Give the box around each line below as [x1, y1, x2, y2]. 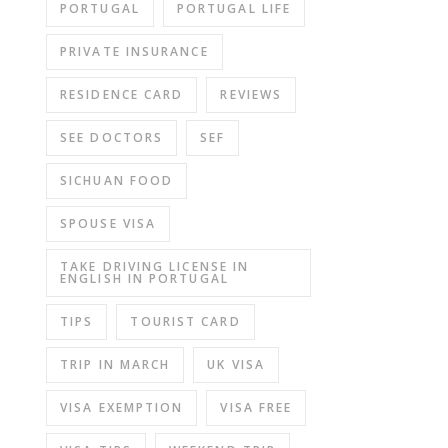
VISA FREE [220, 399, 293, 416]
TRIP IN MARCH [60, 356, 171, 373]
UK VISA [207, 356, 266, 373]
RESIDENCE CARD [60, 86, 184, 103]
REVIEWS [220, 86, 283, 103]
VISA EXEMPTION [60, 399, 184, 416]
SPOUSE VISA [60, 215, 157, 232]
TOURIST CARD [130, 313, 241, 330]
